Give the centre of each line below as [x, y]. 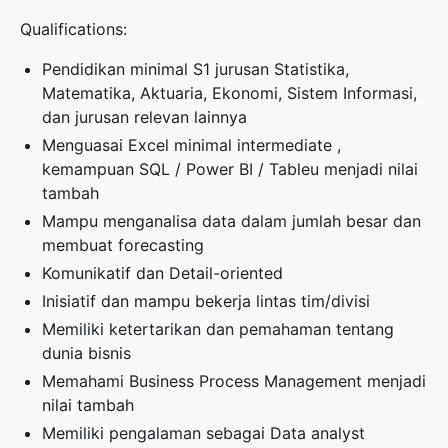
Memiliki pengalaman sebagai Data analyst [204, 433]
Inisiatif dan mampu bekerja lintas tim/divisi [206, 301]
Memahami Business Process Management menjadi [234, 381]
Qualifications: [73, 29]
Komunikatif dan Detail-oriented [163, 273]
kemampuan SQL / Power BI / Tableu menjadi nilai [230, 169]
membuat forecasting [123, 245]
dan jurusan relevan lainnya [145, 117]
